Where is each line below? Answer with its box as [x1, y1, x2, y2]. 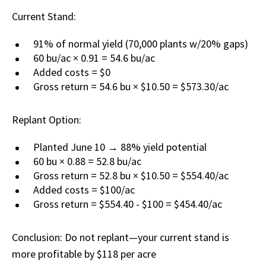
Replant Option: [12, 113, 81, 127]
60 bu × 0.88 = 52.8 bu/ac [33, 154, 141, 169]
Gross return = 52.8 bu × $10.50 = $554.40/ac [33, 169, 229, 183]
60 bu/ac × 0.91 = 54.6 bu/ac [33, 51, 155, 65]
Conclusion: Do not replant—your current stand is [12, 230, 229, 245]
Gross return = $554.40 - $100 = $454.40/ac [33, 197, 222, 211]
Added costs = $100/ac [33, 183, 135, 197]
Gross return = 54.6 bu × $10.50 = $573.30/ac [33, 80, 229, 94]
